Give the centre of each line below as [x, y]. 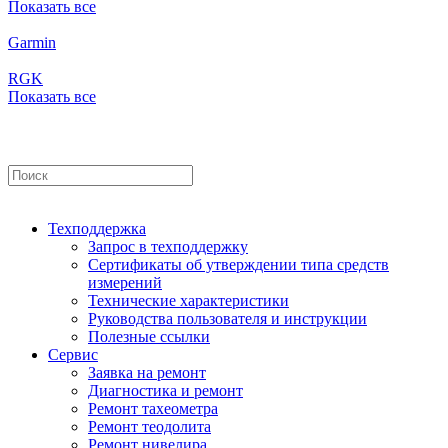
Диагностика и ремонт [165, 390]
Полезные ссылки [149, 336]
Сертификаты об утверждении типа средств [238, 264]
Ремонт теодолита [149, 426]
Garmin [32, 42]
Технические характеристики [188, 300]
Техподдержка [97, 228]
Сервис [73, 354]
